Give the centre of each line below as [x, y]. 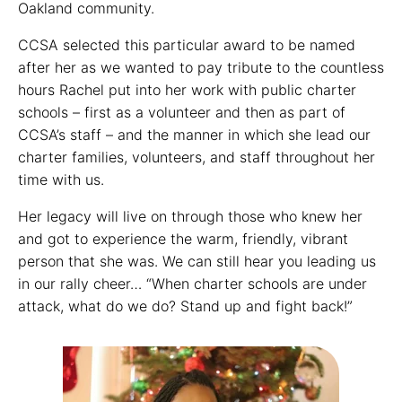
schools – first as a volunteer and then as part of [182, 112]
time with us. [61, 179]
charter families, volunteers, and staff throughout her [197, 157]
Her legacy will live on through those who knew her [190, 216]
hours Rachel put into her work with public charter [187, 89]
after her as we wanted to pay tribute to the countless [201, 67]
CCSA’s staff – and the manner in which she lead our [194, 134]
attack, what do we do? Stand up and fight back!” [185, 306]
